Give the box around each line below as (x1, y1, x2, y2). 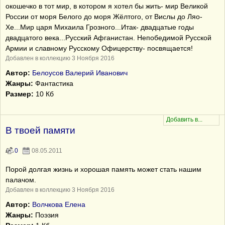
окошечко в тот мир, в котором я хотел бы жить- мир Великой (6, 2, 208, 10)
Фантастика (33, 79, 73, 87)
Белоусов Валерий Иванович (32, 69, 128, 77)
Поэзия (33, 211, 59, 219)
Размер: (6, 90, 34, 98)
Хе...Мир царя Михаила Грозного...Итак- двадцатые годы (6, 23, 194, 31)
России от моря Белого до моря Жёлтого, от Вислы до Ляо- (6, 13, 202, 21)
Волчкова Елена (32, 200, 85, 208)
